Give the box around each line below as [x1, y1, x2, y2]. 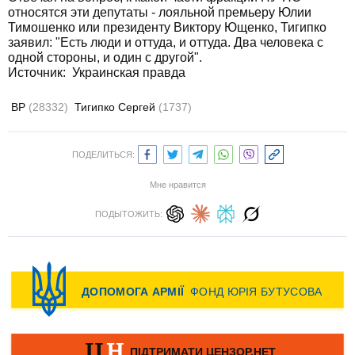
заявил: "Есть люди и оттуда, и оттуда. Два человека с [8, 36, 323, 49]
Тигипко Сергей [74, 101, 158, 113]
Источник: [8, 66, 72, 79]
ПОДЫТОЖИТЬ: [94, 209, 162, 219]
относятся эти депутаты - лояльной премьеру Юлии [8, 6, 311, 19]
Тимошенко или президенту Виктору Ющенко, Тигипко [8, 21, 326, 34]
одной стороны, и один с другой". [8, 51, 202, 64]
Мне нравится [149, 180, 206, 189]
